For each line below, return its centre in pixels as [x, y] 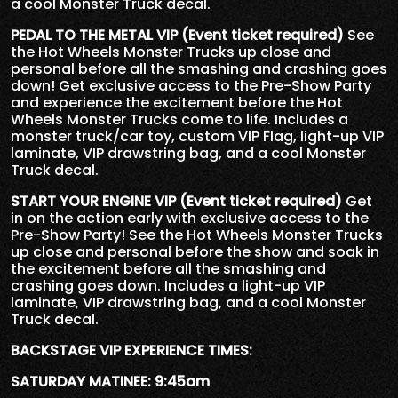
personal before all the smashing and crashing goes [199, 68]
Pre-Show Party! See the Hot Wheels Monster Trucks [197, 235]
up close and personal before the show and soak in [195, 251]
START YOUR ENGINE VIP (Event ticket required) [176, 201]
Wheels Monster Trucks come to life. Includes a [179, 119]
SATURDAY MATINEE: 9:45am [110, 381]
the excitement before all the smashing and [168, 268]
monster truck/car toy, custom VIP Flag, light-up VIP [197, 136]
